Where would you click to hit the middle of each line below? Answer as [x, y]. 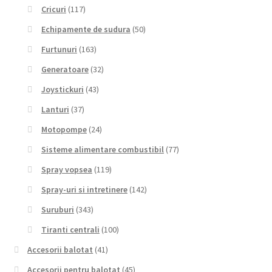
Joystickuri [62, 90]
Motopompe [64, 130]
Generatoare [65, 70]
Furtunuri [59, 49]
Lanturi [55, 110]
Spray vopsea [66, 170]
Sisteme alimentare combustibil [102, 150]
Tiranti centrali [70, 230]
